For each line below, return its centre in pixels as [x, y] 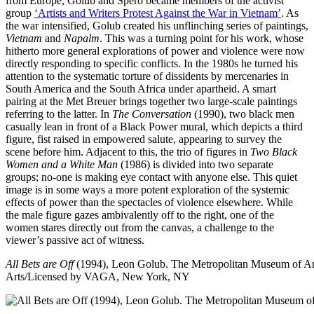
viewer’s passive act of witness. [75, 240]
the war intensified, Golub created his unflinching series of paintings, [157, 25]
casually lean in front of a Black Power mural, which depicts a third [154, 126]
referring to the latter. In [59, 114]
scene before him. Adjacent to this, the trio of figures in [128, 151]
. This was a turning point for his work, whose [202, 38]
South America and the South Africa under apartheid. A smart [141, 88]
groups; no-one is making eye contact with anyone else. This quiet [151, 177]
